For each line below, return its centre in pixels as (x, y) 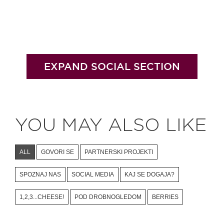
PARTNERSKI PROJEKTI (119, 152)
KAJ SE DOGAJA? (149, 174)
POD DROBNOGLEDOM (108, 197)
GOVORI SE (57, 152)
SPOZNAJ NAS (40, 174)
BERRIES (165, 197)
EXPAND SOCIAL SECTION (112, 66)
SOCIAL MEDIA (93, 174)
